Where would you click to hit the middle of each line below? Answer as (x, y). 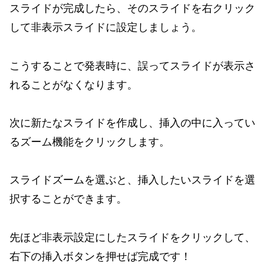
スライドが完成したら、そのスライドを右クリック (132, 8)
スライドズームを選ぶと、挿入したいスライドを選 (132, 180)
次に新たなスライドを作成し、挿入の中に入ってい (132, 123)
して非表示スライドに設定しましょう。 (106, 27)
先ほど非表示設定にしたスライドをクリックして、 (132, 237)
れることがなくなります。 (74, 84)
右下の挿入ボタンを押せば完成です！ (100, 256)
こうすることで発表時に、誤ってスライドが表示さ (132, 65)
